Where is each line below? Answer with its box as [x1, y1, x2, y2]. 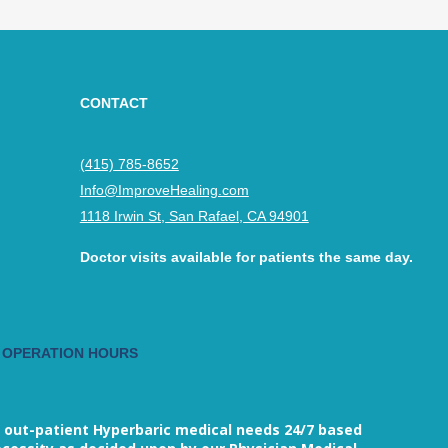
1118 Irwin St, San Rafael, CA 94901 [79, 208, 309, 224]
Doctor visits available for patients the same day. [79, 249, 413, 265]
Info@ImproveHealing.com [79, 182, 249, 198]
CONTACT [79, 95, 148, 111]
